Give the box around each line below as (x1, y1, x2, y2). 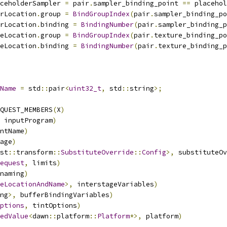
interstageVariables (73, 180, 154, 188)
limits (28, 159, 57, 167)
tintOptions (28, 201, 77, 210)
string (130, 84, 154, 93)
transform (16, 148, 53, 157)
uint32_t (69, 84, 101, 93)
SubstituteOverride (61, 148, 134, 157)
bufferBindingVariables (16, 191, 109, 199)
